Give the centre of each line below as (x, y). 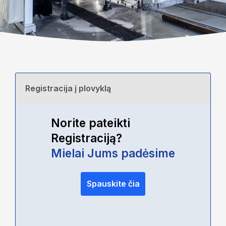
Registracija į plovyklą (68, 89)
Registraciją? (87, 138)
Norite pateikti (91, 123)
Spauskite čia (113, 184)
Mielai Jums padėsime (113, 153)
